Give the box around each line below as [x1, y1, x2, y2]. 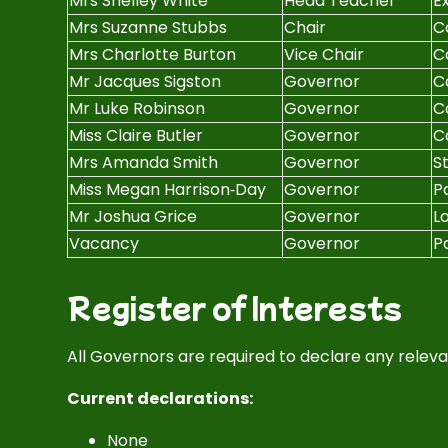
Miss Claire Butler [69, 124, 204, 147]
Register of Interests [67, 287, 403, 327]
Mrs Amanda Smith [69, 151, 219, 174]
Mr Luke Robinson [69, 97, 206, 120]
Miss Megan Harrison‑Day [69, 178, 267, 201]
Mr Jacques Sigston [69, 70, 222, 93]
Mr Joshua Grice [69, 205, 198, 228]
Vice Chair [284, 43, 365, 66]
